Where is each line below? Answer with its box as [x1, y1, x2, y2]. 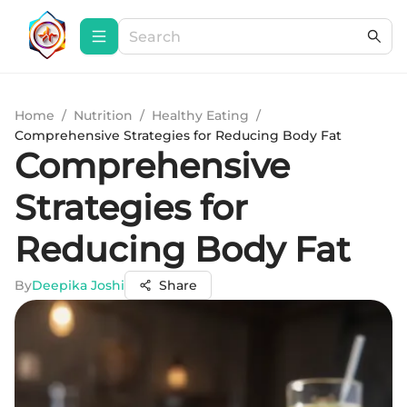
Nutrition [74, 107, 133, 124]
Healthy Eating [152, 107, 249, 124]
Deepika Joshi [32, 277, 124, 293]
